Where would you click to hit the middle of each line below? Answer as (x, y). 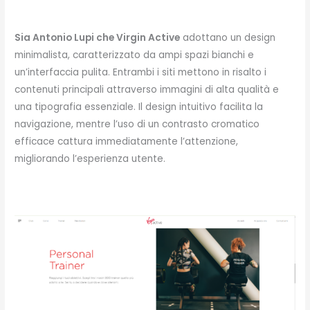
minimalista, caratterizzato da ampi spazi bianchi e (135, 55)
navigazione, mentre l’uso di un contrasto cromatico (137, 125)
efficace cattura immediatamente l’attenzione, (127, 142)
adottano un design (228, 38)
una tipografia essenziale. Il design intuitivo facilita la (139, 107)
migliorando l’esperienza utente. (90, 159)
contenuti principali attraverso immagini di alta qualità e (147, 90)
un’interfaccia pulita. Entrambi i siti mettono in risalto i (141, 73)
